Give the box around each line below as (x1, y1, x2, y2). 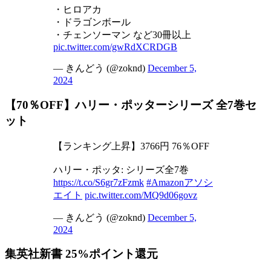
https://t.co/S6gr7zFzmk (53, 177, 144, 188)
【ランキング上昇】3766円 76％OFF (53, 140, 209, 151)
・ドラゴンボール (53, 17, 131, 28)
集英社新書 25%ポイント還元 (5, 247, 158, 261)
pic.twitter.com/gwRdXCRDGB (53, 42, 177, 53)
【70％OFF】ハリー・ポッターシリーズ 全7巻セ (5, 99, 256, 111)
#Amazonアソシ (146, 177, 213, 188)
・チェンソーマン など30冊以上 (53, 30, 191, 41)
